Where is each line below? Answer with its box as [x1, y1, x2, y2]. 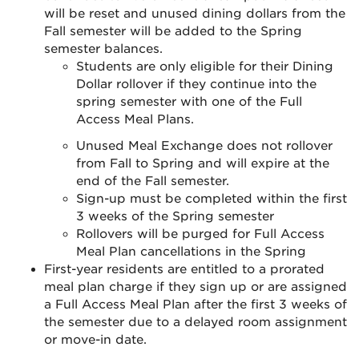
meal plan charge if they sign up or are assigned [44, 280, 347, 294]
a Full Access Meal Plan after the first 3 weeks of [44, 297, 347, 312]
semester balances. [44, 42, 163, 56]
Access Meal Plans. [76, 112, 194, 127]
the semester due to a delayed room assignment [44, 315, 347, 329]
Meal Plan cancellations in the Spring [76, 244, 306, 259]
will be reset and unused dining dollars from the [44, 6, 345, 21]
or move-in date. [44, 333, 147, 347]
